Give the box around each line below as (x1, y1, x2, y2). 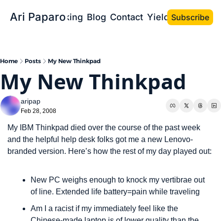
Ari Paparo (10, 10, 66, 23)
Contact (110, 12, 143, 22)
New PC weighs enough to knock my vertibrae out (31, 176, 205, 184)
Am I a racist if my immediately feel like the (31, 204, 178, 213)
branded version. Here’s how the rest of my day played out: (7, 147, 212, 155)
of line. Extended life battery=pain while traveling (31, 187, 200, 196)
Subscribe (171, 12, 209, 22)
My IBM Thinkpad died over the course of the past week (7, 123, 200, 132)
